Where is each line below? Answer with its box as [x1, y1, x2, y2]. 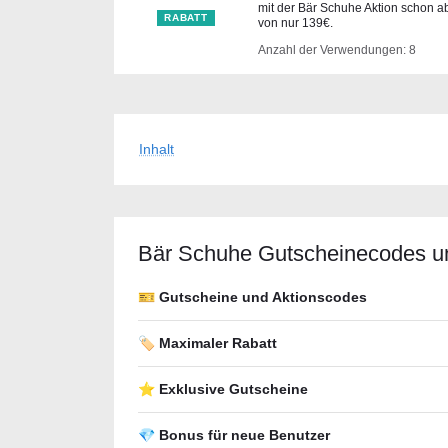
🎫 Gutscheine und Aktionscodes [138, 289, 367, 305]
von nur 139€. [258, 16, 333, 30]
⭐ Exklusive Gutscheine [138, 381, 308, 397]
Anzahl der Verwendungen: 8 [258, 43, 416, 57]
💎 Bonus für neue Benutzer [138, 427, 330, 443]
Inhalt [139, 141, 174, 157]
